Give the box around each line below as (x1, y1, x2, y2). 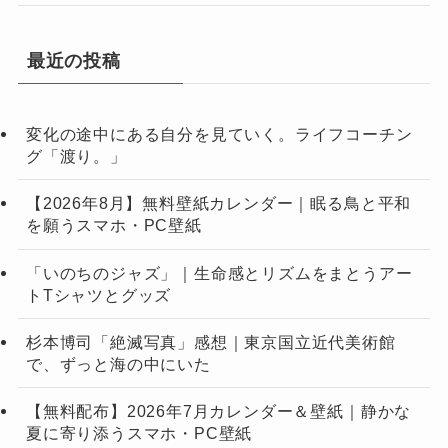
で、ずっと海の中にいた (25, 354, 211, 373)
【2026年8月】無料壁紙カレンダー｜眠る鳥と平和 (25, 194, 412, 213)
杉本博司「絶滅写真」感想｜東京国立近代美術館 (25, 332, 396, 351)
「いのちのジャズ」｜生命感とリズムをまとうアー (25, 263, 413, 282)
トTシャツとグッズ (25, 285, 172, 304)
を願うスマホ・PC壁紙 (25, 216, 202, 235)
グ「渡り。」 (25, 147, 127, 166)
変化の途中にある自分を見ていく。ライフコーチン (25, 125, 413, 144)
